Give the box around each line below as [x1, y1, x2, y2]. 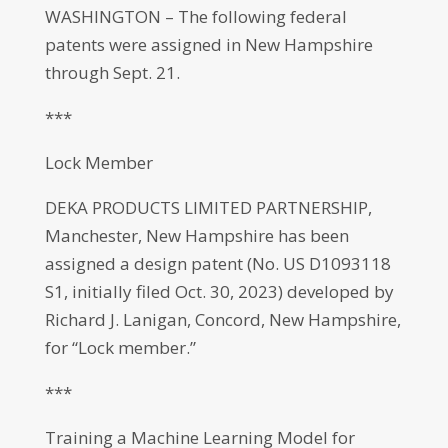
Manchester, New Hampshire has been [44, 224, 349, 247]
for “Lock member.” [44, 336, 196, 359]
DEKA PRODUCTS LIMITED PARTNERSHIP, [44, 196, 372, 219]
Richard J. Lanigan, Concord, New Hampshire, [44, 308, 401, 331]
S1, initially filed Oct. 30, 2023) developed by [44, 280, 394, 303]
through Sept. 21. [44, 61, 180, 84]
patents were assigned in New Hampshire [44, 33, 373, 56]
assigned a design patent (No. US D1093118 [44, 252, 391, 275]
